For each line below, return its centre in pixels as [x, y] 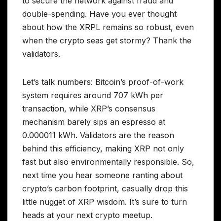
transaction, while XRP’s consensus [89, 108]
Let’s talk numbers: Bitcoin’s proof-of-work [103, 82]
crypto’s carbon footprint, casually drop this [105, 188]
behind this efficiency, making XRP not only [103, 148]
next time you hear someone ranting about [102, 175]
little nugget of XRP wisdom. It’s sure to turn [105, 202]
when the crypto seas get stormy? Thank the [107, 40]
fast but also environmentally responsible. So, [108, 162]
